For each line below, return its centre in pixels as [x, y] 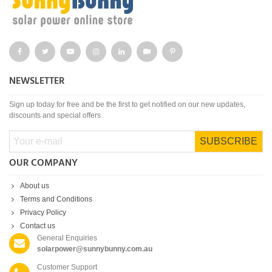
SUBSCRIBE [229, 141]
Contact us [38, 226]
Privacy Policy [43, 212]
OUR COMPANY [43, 163]
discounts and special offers [55, 115]
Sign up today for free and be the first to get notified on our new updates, [127, 104]
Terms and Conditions [56, 199]
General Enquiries [67, 238]
